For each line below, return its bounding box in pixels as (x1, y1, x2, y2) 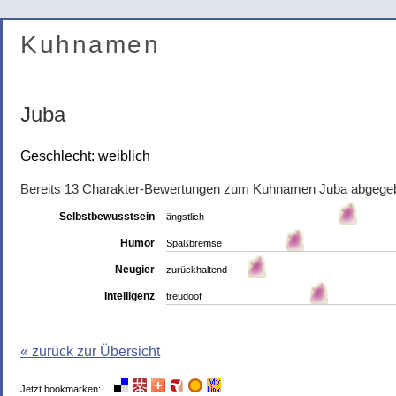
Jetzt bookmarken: (20, 384, 101, 394)
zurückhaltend (166, 264, 227, 275)
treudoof (166, 291, 202, 301)
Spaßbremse (166, 238, 222, 248)
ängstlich (166, 211, 204, 222)
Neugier (115, 263, 155, 276)
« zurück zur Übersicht (20, 344, 160, 359)
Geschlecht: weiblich (20, 148, 150, 164)
